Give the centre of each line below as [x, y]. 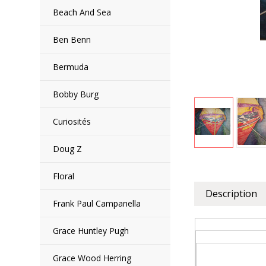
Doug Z [68, 149]
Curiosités [72, 121]
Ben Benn [72, 39]
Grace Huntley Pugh [91, 231]
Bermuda [71, 67]
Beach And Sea [82, 12]
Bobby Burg [76, 94]
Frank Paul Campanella [97, 203]
